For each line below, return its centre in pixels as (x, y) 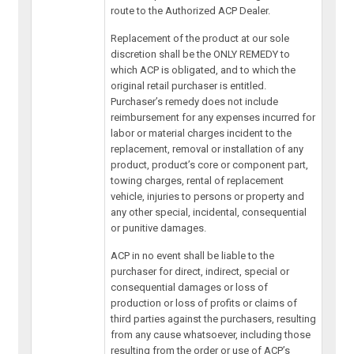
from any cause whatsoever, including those (211, 335)
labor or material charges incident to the (201, 134)
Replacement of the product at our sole (200, 39)
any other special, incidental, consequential (209, 213)
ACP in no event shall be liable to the (193, 256)
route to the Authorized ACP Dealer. (191, 11)
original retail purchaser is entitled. (189, 86)
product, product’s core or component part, (210, 165)
